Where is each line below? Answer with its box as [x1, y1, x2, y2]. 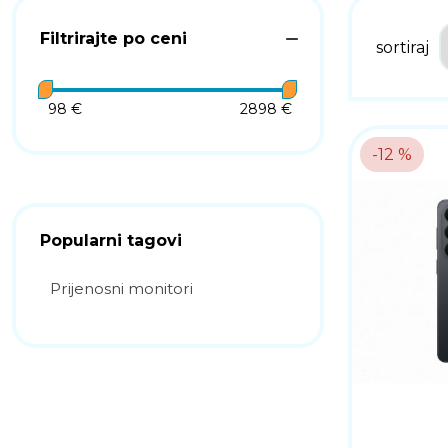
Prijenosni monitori [50, 279, 193, 298]
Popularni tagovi [40, 231, 182, 250]
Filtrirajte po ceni [40, 29, 187, 48]
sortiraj [376, 37, 429, 57]
